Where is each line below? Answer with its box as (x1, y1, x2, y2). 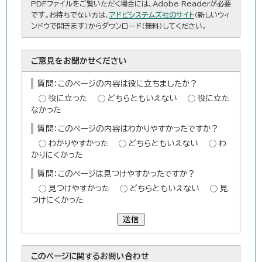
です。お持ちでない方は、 (30, 11, 109, 19)
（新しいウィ (194, 11, 230, 19)
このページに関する (30, 252, 100, 261)
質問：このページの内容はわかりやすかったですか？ (37, 125, 219, 133)
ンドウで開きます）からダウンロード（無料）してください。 (30, 22, 206, 30)
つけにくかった (30, 196, 83, 205)
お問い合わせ (99, 252, 149, 261)
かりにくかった (30, 151, 82, 160)
